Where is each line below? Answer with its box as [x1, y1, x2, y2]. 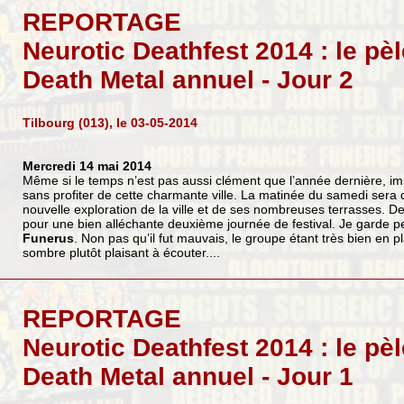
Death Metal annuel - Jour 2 [22, 65, 353, 94]
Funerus [22, 230, 74, 245]
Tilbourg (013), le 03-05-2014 [22, 115, 197, 130]
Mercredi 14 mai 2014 [22, 158, 151, 173]
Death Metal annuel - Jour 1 [22, 362, 353, 390]
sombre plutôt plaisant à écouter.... [22, 244, 220, 260]
